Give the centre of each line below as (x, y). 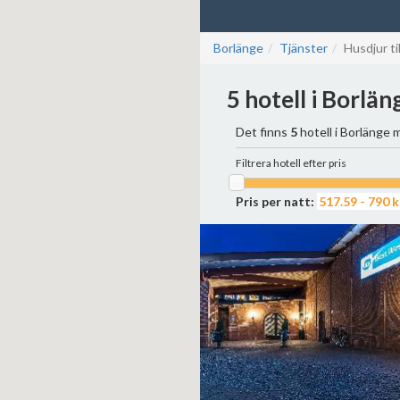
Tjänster (304, 48)
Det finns (263, 132)
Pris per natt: (275, 202)
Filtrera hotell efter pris (291, 163)
